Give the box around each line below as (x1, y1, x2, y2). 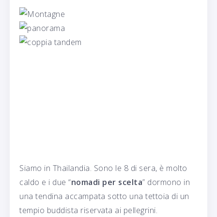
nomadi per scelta (71, 176, 142, 187)
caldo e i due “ (19, 176, 71, 187)
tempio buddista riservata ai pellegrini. (19, 204, 157, 216)
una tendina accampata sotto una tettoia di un (19, 190, 189, 201)
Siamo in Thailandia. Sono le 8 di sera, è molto (19, 162, 187, 173)
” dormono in (142, 176, 190, 187)
